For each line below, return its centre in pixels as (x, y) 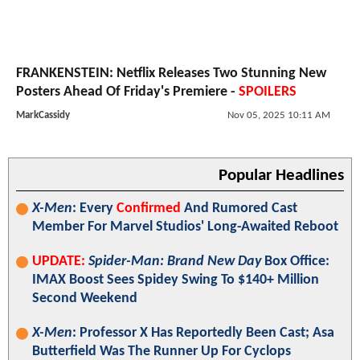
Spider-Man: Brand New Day (175, 261)
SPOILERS (268, 92)
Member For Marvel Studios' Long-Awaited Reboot (185, 227)
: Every (94, 208)
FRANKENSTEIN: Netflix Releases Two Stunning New (171, 73)
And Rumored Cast (239, 208)
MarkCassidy (43, 115)
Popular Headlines (281, 175)
